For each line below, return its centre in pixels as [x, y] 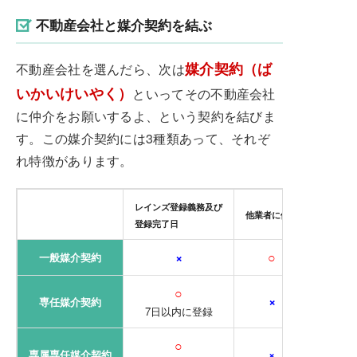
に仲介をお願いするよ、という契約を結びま [146, 116]
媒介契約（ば [228, 68]
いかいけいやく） [75, 92]
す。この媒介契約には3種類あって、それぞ [143, 138]
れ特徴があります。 [75, 160]
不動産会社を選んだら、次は [100, 69]
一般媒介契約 [70, 257]
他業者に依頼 [272, 214]
